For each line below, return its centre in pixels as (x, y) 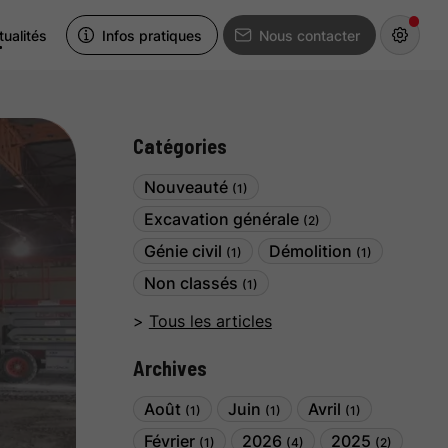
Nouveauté (188, 187)
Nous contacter (309, 35)
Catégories (180, 146)
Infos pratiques (152, 35)
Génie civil (185, 251)
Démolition (313, 251)
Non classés (193, 283)
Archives (170, 368)
